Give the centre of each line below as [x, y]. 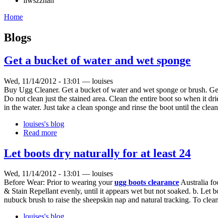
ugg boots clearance [147, 182]
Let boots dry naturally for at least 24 [97, 153]
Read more [40, 132]
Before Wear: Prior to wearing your [59, 182]
